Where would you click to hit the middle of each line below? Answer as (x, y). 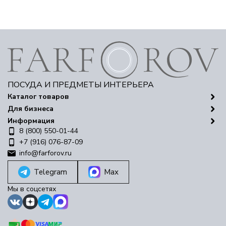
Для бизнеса (31, 109)
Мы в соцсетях (32, 189)
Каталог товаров (38, 97)
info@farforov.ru (45, 153)
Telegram (50, 172)
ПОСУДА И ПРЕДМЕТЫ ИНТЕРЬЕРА (81, 85)
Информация (31, 121)
